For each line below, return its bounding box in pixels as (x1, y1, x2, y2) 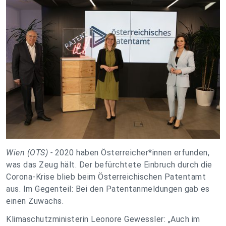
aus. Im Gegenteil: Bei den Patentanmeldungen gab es (6, 184, 210, 194)
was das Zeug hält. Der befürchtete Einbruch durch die (6, 160, 212, 170)
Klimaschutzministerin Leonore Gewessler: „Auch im (6, 214, 200, 224)
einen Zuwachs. (6, 196, 64, 206)
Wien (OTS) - (6, 148, 55, 158)
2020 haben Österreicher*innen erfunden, (54, 148, 209, 158)
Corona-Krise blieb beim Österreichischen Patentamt (6, 172, 206, 182)
